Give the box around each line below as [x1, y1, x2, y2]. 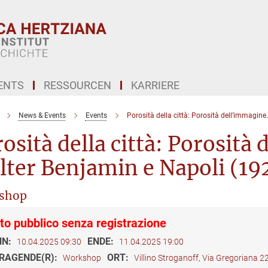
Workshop [62, 253, 101, 263]
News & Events [18, 111, 66, 120]
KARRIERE [131, 79, 179, 92]
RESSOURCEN [44, 79, 111, 92]
